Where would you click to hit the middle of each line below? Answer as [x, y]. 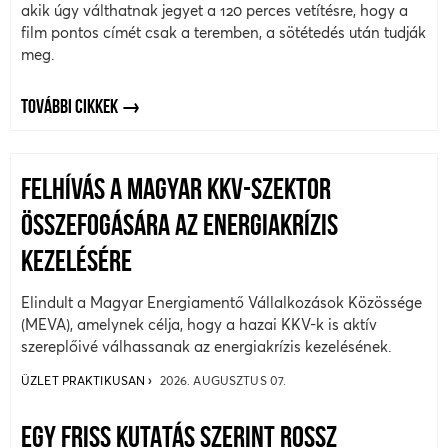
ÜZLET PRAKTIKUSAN [85, 380]
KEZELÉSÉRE [76, 264]
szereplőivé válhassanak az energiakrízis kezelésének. [206, 347]
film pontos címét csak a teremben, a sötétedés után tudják [223, 32]
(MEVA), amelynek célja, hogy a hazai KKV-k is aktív [199, 325]
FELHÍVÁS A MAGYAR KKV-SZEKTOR [176, 192]
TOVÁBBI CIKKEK [69, 107]
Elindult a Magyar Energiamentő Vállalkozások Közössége [221, 303]
